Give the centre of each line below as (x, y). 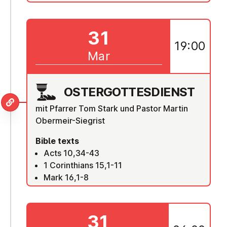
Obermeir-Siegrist (70, 120)
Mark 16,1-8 (66, 177)
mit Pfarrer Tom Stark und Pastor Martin (112, 108)
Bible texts (57, 141)
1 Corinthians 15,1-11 (83, 165)
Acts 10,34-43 (71, 153)
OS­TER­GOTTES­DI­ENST (129, 92)
